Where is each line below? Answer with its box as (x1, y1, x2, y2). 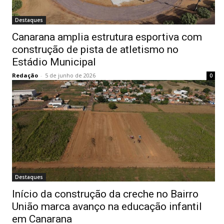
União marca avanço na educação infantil (12, 200, 202, 213)
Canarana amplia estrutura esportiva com (12, 31, 202, 43)
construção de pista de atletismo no (12, 43, 178, 56)
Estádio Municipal (12, 56, 96, 68)
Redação (12, 71, 38, 79)
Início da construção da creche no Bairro (12, 188, 198, 200)
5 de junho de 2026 (45, 71, 95, 79)
